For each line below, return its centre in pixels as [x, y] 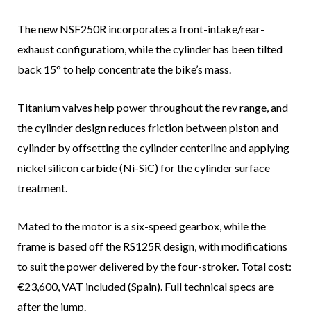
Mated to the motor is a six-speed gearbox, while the [142, 226]
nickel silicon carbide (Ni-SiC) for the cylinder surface [144, 168]
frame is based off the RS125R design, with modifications [152, 246]
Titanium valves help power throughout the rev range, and [153, 108]
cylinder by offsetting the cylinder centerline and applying [153, 148]
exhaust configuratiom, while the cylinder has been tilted [150, 49]
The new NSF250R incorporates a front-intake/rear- [141, 29]
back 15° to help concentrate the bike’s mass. [124, 69]
